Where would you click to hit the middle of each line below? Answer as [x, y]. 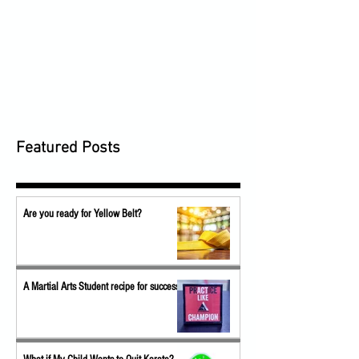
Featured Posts [68, 148]
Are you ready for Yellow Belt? [83, 214]
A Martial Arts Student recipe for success [101, 287]
